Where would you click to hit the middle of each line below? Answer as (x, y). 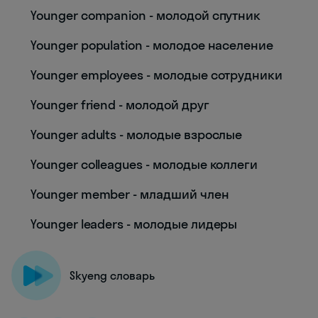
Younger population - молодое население (152, 45)
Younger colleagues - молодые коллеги (144, 164)
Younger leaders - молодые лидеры (134, 224)
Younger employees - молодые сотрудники (157, 75)
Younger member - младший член (130, 194)
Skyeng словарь (112, 275)
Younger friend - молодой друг (120, 105)
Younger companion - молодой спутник (146, 15)
